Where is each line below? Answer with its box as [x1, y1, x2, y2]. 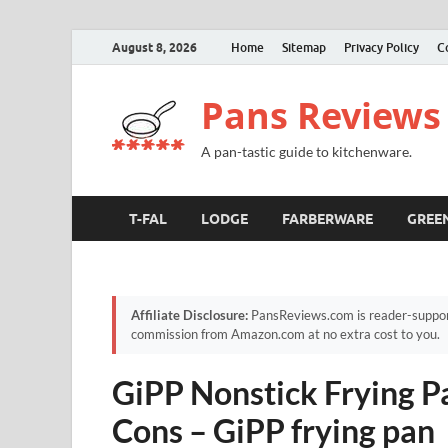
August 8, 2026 [112, 39, 197, 55]
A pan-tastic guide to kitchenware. [201, 143, 412, 160]
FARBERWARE [282, 210, 373, 227]
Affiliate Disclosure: [131, 307, 248, 323]
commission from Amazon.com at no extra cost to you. [131, 326, 440, 342]
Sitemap [282, 39, 326, 55]
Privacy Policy [344, 39, 419, 55]
